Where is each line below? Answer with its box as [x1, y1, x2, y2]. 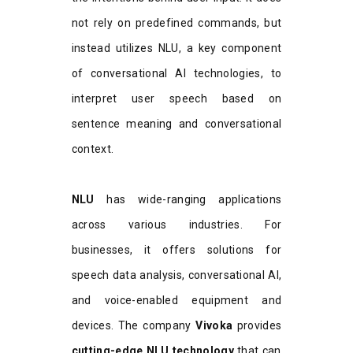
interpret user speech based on [71, 91, 282, 105]
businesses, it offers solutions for [71, 243, 282, 256]
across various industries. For [71, 217, 282, 231]
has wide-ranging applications [94, 192, 282, 206]
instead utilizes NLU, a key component [71, 41, 282, 54]
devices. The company [71, 318, 196, 332]
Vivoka [195, 318, 233, 332]
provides [232, 318, 282, 332]
